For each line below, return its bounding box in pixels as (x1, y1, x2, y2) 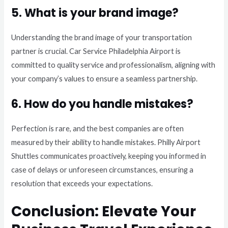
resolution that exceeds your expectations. (11, 179, 153, 188)
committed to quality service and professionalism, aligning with (11, 61, 216, 69)
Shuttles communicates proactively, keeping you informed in (11, 152, 207, 161)
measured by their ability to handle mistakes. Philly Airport (11, 138, 201, 147)
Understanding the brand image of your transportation (11, 33, 192, 42)
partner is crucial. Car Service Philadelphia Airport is (11, 47, 181, 55)
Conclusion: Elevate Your (11, 201, 196, 221)
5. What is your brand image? (11, 5, 179, 21)
